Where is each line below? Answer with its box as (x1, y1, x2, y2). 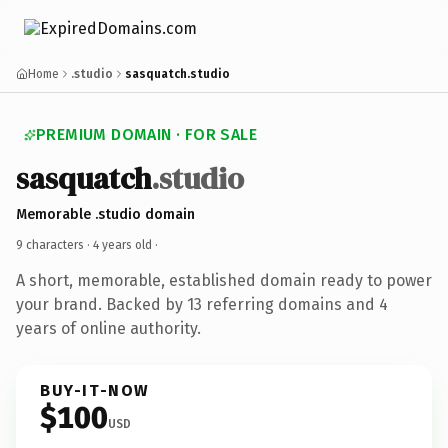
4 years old (93, 237, 152, 252)
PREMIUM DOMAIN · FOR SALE (36, 125, 257, 144)
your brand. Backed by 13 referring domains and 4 (16, 294, 388, 314)
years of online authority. (16, 318, 201, 338)
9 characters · (16, 237, 93, 252)
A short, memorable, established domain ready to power (16, 270, 432, 290)
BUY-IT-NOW (40, 380, 150, 400)
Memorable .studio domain (16, 205, 195, 223)
